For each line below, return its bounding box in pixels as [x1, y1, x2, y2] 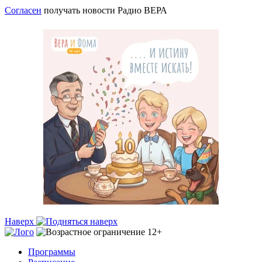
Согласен [5, 5, 42, 16]
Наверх [5, 216, 36, 227]
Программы [28, 247, 75, 257]
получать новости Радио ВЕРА [42, 5, 167, 16]
